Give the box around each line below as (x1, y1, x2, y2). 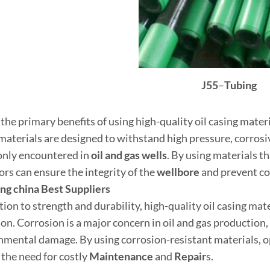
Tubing (224, 78, 257, 92)
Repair (174, 250, 207, 263)
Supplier (65, 182, 106, 196)
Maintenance (89, 250, 154, 263)
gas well (124, 148, 163, 162)
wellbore (157, 165, 200, 179)
